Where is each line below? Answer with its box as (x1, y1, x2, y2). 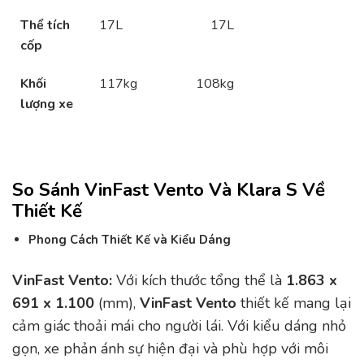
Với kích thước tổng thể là (112, 271, 286, 291)
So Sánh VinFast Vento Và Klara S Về (12, 177, 325, 203)
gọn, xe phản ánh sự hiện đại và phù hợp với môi (12, 339, 328, 359)
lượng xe (20, 94, 73, 113)
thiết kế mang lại (236, 293, 351, 314)
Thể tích (20, 15, 70, 34)
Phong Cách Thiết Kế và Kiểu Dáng (28, 232, 231, 249)
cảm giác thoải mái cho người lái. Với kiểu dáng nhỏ (12, 316, 346, 336)
